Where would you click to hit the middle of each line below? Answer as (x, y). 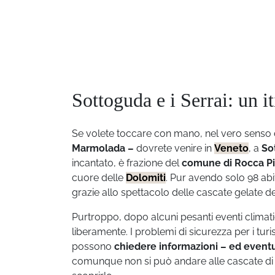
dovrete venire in (174, 148)
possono (93, 246)
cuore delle (99, 178)
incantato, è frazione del (127, 163)
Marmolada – (103, 148)
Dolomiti (146, 178)
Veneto (231, 148)
